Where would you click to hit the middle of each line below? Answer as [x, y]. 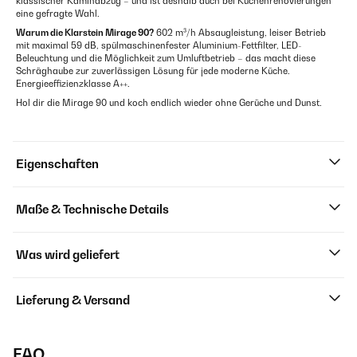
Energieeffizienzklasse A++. [73, 84]
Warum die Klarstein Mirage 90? [85, 33]
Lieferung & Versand [73, 300]
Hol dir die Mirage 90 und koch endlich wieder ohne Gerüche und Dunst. [169, 103]
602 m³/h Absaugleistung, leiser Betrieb [240, 33]
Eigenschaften [57, 164]
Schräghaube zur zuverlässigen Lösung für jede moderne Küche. [153, 71]
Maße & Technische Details [92, 210]
